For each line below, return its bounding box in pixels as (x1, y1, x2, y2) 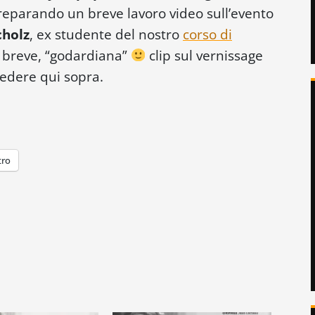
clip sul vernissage (146, 46, 264, 64)
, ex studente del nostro (30, 25, 183, 43)
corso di (183, 25, 232, 43)
